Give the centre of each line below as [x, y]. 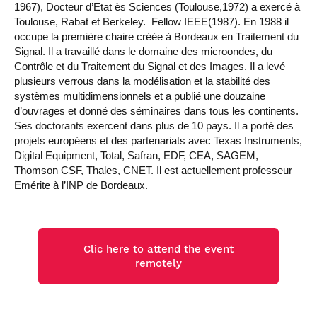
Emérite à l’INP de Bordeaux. [81, 186]
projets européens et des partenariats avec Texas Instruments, [158, 141]
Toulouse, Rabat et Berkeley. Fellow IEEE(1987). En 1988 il [151, 22]
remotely [158, 264]
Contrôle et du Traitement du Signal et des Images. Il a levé [150, 67]
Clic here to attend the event [158, 249]
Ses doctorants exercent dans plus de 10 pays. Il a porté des [154, 126]
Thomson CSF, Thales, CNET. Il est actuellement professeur [153, 171]
